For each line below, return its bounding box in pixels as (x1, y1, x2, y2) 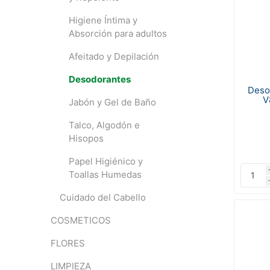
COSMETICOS (50, 215, 111, 226)
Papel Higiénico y (68, 155, 143, 167)
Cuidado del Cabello (59, 192, 146, 203)
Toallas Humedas (68, 169, 142, 180)
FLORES (50, 237, 85, 249)
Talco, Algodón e (68, 119, 140, 131)
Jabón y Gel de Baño (68, 96, 156, 108)
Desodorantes (68, 74, 131, 85)
